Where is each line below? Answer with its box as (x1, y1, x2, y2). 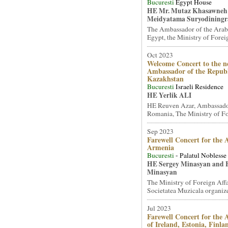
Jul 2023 (147, 204, 171, 213)
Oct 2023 (147, 50, 173, 60)
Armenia (147, 142, 174, 153)
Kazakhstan (147, 73, 184, 84)
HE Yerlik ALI (147, 90, 191, 100)
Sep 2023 (147, 127, 174, 136)
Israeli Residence (175, 82, 223, 91)
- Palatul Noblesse (175, 151, 226, 160)
